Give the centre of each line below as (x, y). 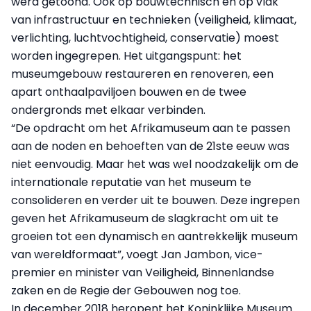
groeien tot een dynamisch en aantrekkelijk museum (154, 236)
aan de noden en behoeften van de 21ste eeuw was (150, 146)
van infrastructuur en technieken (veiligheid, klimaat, (154, 19)
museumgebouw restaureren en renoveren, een (142, 74)
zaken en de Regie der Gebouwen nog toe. (126, 290)
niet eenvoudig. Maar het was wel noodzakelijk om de (155, 164)
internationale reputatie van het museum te (131, 182)
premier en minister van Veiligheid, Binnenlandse (143, 272)
